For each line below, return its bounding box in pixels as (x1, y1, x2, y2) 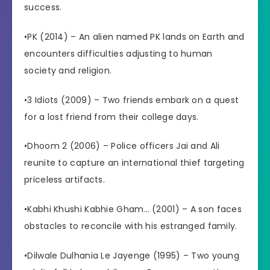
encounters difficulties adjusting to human (24, 47, 213, 60)
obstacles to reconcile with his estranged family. (24, 220, 237, 233)
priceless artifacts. (24, 174, 105, 186)
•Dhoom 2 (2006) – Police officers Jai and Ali (24, 140, 220, 152)
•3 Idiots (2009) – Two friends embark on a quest (24, 93, 239, 106)
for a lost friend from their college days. (24, 110, 199, 123)
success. (24, 1, 62, 13)
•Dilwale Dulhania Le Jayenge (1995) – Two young (24, 249, 240, 262)
